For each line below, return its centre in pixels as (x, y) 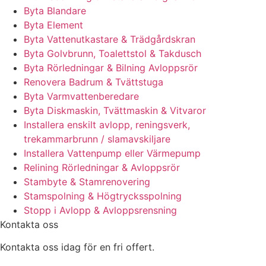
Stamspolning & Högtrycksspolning (103, 196)
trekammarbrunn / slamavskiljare (97, 139)
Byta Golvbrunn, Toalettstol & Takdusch (113, 53)
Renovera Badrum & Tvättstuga (94, 82)
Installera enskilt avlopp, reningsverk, (107, 124)
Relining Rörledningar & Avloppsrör (102, 167)
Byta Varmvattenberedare (81, 96)
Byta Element (53, 25)
